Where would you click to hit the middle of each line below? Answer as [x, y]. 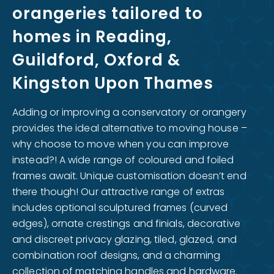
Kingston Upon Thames [113, 83]
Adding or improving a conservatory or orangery [129, 112]
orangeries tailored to [108, 13]
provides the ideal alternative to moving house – [130, 128]
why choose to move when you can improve [120, 144]
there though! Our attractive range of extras [119, 192]
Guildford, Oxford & [96, 60]
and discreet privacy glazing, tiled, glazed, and [124, 239]
